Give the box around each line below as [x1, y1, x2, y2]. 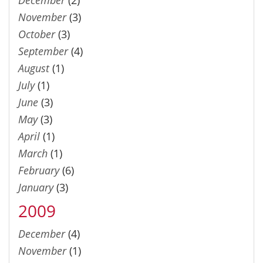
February [18, 163, 59, 177]
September [18, 43, 68, 58]
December [18, 226, 65, 241]
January [18, 180, 53, 194]
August [18, 60, 49, 75]
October [18, 26, 55, 41]
